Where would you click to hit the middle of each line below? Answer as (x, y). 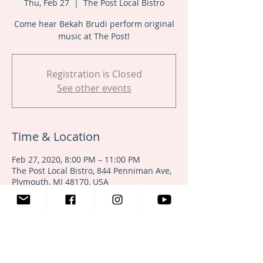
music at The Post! (94, 36)
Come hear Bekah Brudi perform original (94, 24)
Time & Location (56, 136)
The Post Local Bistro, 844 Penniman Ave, (92, 171)
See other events (94, 88)
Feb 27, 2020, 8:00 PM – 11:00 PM (76, 159)
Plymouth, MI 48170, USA (60, 182)
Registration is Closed (94, 74)
